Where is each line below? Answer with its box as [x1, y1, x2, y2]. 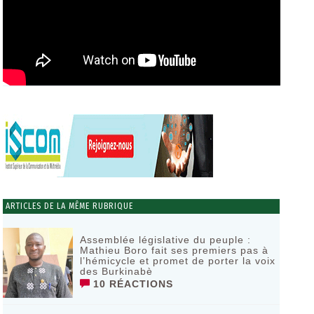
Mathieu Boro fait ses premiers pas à [79, 245, 268, 256]
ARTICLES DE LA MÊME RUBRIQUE [2, 201, 133, 211]
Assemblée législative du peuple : [79, 234, 251, 245]
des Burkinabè [79, 266, 153, 277]
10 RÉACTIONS [89, 278, 173, 289]
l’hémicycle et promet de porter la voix [79, 255, 275, 266]
